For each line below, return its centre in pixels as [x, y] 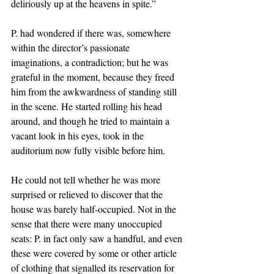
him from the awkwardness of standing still [95, 91]
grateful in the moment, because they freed [94, 77]
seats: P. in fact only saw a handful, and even [98, 238]
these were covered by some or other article [95, 253]
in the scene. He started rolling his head [88, 106]
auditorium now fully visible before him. [90, 150]
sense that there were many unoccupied [88, 224]
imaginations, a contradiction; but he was [91, 62]
